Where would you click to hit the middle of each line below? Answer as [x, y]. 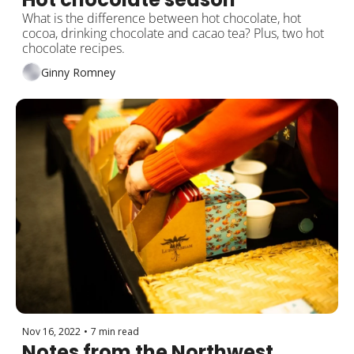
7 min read [115, 332]
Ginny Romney [78, 72]
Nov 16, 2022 [51, 332]
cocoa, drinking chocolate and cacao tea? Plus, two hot [173, 34]
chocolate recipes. [73, 49]
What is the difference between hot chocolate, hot [162, 19]
